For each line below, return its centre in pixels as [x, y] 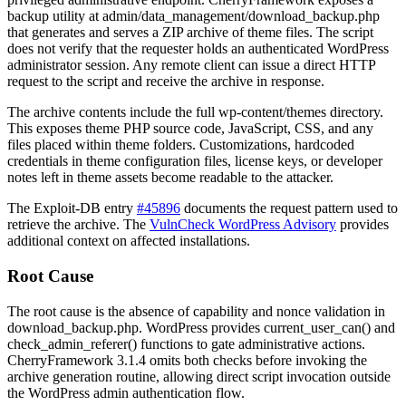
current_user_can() [317, 327]
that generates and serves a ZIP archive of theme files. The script [190, 33]
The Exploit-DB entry [72, 208]
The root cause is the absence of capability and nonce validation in [196, 311]
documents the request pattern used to [289, 208]
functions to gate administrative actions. [251, 343]
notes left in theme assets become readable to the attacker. [170, 178]
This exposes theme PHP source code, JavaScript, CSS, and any [190, 129]
